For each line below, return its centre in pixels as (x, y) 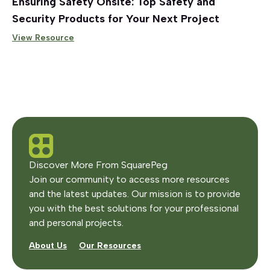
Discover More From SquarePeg (98, 165)
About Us (48, 246)
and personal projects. (76, 223)
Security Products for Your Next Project (116, 19)
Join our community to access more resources (129, 180)
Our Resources (110, 246)
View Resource (43, 38)
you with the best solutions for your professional (134, 209)
